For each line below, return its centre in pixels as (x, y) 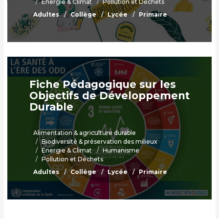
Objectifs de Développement (109, 96)
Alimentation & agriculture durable (85, 133)
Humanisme (121, 151)
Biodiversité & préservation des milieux (99, 142)
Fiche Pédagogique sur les (103, 85)
